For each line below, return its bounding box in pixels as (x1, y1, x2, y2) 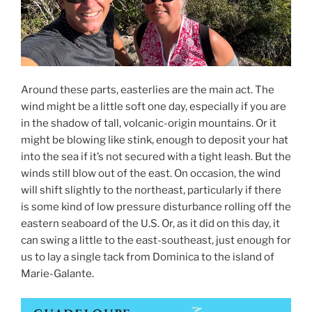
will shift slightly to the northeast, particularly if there (21, 184, 281, 197)
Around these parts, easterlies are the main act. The (21, 84, 274, 97)
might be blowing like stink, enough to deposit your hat (21, 134, 288, 147)
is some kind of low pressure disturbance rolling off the (21, 201, 291, 214)
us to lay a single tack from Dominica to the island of (21, 251, 274, 264)
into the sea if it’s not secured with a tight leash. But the (21, 150, 291, 164)
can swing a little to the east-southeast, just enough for (21, 234, 291, 247)
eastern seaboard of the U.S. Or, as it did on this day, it (21, 217, 280, 231)
